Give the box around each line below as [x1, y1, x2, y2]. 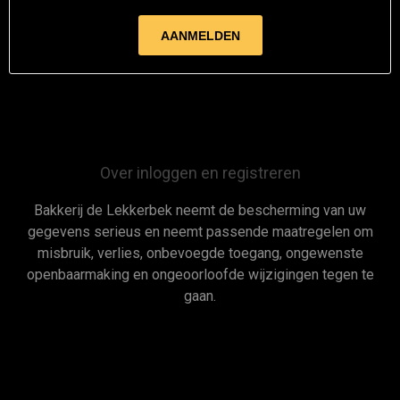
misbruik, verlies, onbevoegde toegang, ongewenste [37, 245, 363, 262]
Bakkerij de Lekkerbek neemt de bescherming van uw [34, 202, 366, 219]
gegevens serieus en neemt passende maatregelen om [27, 223, 373, 240]
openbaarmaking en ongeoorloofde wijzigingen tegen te [26, 266, 374, 283]
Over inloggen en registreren [99, 163, 301, 182]
